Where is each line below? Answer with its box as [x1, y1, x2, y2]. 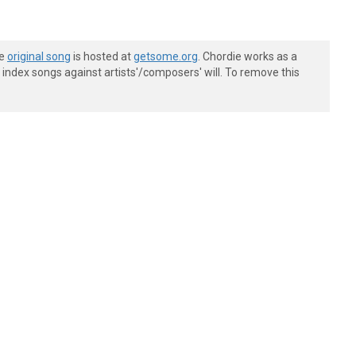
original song [7, 50, 71, 63]
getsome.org [133, 50, 198, 63]
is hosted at [71, 50, 133, 63]
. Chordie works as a [198, 50, 297, 63]
